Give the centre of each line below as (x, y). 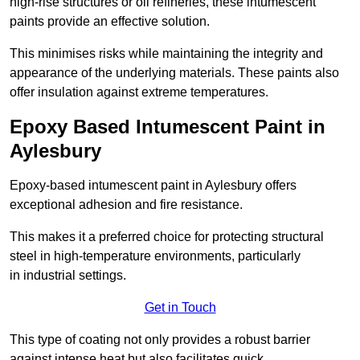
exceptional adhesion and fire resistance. (126, 205)
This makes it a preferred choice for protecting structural (167, 237)
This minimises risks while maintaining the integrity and (166, 54)
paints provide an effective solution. (110, 22)
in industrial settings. (68, 276)
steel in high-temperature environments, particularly (155, 256)
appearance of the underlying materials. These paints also (174, 73)
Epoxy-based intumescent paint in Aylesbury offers (153, 186)
